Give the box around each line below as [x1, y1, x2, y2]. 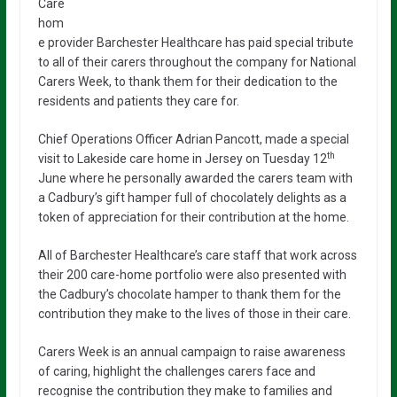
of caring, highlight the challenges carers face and [37, 363, 315, 378]
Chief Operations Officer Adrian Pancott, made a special [37, 131, 349, 146]
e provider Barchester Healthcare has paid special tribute [37, 35, 354, 50]
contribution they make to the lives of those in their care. [37, 306, 351, 321]
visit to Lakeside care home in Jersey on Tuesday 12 [37, 151, 327, 166]
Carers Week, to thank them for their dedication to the [37, 74, 338, 89]
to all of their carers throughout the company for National [37, 54, 356, 69]
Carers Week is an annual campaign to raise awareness [37, 344, 346, 359]
